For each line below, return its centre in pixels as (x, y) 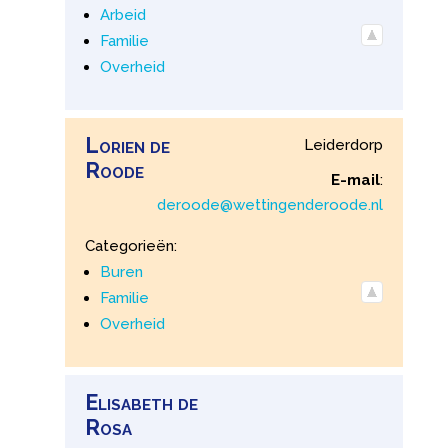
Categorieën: (130, 245)
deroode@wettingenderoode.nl (270, 204)
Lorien (114, 145)
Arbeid (122, 14)
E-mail (356, 179)
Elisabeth (128, 402)
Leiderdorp (344, 144)
